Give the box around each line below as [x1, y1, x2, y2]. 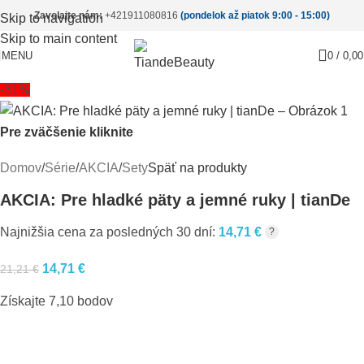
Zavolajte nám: [34, 10, 102, 21]
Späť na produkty [148, 161, 247, 175]
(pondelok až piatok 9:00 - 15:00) [180, 10, 330, 21]
